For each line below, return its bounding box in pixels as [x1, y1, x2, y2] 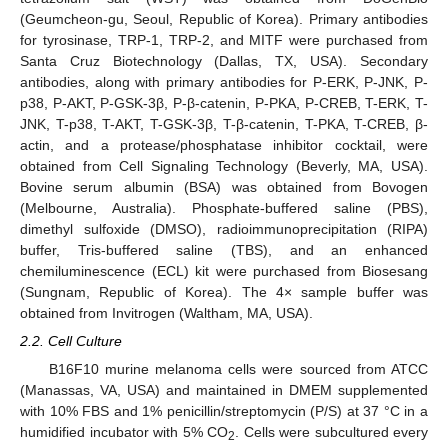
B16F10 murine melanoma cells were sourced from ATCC [48, 361, 428, 378]
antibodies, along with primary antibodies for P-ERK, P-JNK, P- [20, 74, 428, 90]
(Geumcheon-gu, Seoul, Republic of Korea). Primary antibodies [20, 11, 428, 27]
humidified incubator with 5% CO [20, 424, 228, 441]
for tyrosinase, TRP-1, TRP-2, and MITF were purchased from [20, 32, 428, 48]
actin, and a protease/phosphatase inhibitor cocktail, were [20, 137, 428, 153]
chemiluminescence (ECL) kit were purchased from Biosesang [20, 263, 428, 279]
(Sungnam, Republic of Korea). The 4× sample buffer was [20, 284, 428, 300]
